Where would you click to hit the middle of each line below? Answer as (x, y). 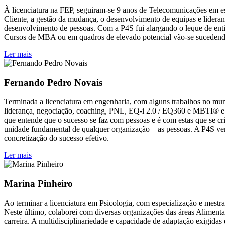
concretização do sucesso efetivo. (57, 138)
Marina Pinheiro (38, 184)
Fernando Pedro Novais (53, 82)
